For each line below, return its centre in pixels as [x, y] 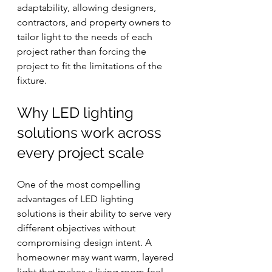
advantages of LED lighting [76, 199]
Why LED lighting [77, 113]
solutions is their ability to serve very [95, 213]
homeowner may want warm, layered [97, 257]
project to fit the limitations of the [91, 66]
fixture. [32, 80]
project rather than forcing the [83, 51]
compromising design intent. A [86, 243]
